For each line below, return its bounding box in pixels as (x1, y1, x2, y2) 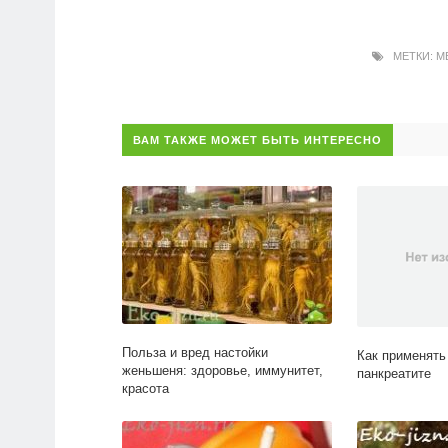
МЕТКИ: (384, 50, 436, 63)
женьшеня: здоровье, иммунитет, (122, 363, 323, 379)
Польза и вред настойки (122, 345, 268, 361)
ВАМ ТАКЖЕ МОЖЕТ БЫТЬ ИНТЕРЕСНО (133, 134, 382, 147)
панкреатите (356, 366, 431, 382)
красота (122, 381, 169, 397)
